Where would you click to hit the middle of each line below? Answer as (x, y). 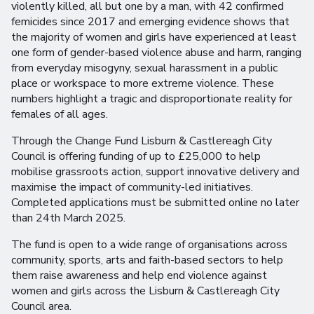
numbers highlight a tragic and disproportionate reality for (152, 99)
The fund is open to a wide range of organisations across (149, 245)
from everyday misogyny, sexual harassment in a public (144, 68)
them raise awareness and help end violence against (139, 276)
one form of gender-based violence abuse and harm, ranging (156, 53)
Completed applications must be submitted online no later (155, 203)
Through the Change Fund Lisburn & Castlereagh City (142, 141)
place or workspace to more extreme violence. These (143, 84)
